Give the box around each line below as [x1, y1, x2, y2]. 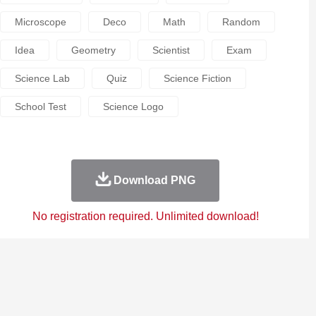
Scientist [152, 44, 190, 56]
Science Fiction [163, 73, 231, 84]
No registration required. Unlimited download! [32, 210, 259, 222]
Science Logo [102, 101, 164, 112]
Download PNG [113, 174, 195, 186]
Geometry [71, 44, 116, 56]
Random [221, 16, 260, 28]
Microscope [14, 16, 66, 28]
